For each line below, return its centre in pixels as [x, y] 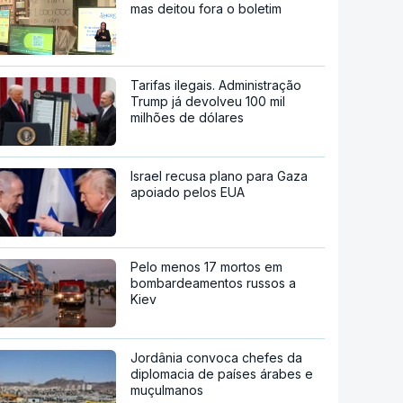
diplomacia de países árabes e [222, 374]
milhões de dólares [188, 118]
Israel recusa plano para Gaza [219, 176]
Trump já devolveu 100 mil [208, 102]
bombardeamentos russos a [214, 283]
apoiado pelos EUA [188, 193]
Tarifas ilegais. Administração [216, 85]
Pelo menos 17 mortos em [207, 267]
